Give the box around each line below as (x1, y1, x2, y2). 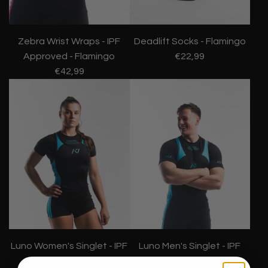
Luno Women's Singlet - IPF (11, 241, 128, 251)
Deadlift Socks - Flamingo (133, 36, 246, 46)
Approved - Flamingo (23, 51, 115, 61)
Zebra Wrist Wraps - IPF (18, 36, 121, 46)
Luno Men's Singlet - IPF (139, 241, 241, 251)
